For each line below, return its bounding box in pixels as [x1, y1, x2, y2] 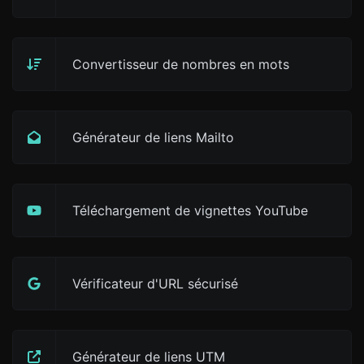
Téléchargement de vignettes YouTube [72, 202, 308, 219]
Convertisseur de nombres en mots [72, 56, 289, 72]
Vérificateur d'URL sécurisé [72, 275, 238, 292]
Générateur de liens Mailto [72, 129, 234, 145]
